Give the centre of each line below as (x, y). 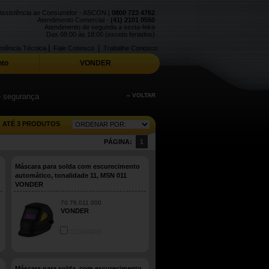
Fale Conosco (74, 48)
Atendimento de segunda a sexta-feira (100, 27)
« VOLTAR (141, 95)
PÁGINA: (119, 142)
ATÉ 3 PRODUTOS (31, 124)
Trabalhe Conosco (130, 48)
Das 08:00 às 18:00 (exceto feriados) (101, 34)
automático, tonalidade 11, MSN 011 (71, 175)
